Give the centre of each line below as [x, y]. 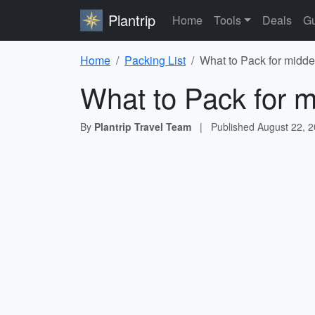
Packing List [155, 60]
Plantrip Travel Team [143, 127]
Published [234, 127]
